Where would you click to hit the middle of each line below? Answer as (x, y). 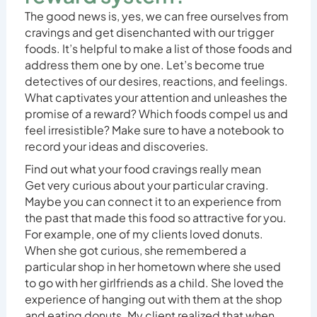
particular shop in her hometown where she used (152, 267)
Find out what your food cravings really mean (143, 169)
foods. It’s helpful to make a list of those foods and (158, 49)
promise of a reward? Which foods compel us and (156, 114)
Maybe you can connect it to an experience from (153, 202)
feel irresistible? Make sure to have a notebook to (154, 130)
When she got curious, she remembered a (135, 250)
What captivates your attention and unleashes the (156, 98)
